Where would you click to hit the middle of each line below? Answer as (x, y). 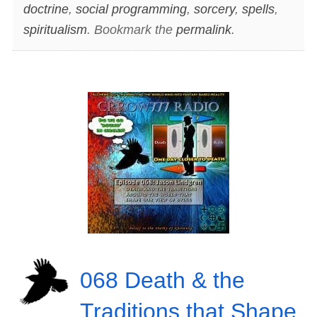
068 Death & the (162, 280)
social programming (131, 9)
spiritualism (55, 29)
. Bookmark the (131, 29)
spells (258, 9)
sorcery (214, 9)
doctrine (46, 9)
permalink (203, 29)
